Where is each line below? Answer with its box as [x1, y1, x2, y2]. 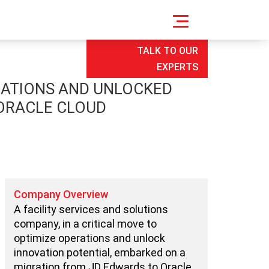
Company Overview [13, 187, 108, 201]
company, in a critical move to [13, 217, 157, 230]
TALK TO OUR [137, 44, 198, 56]
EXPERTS [157, 61, 198, 73]
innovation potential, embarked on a [13, 246, 186, 259]
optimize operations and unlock [13, 231, 165, 244]
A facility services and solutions [13, 202, 168, 216]
